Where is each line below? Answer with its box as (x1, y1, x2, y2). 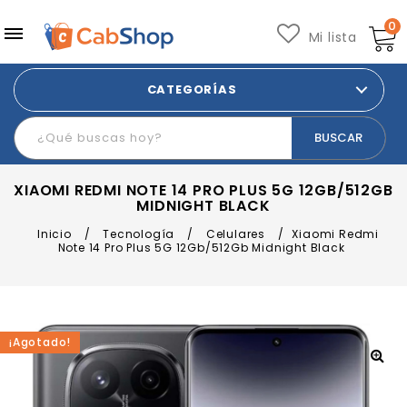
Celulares (205, 226, 265, 242)
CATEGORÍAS (146, 81, 237, 98)
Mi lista (308, 28, 357, 46)
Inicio (37, 226, 72, 242)
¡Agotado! (9, 334, 72, 350)
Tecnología (103, 226, 175, 242)
